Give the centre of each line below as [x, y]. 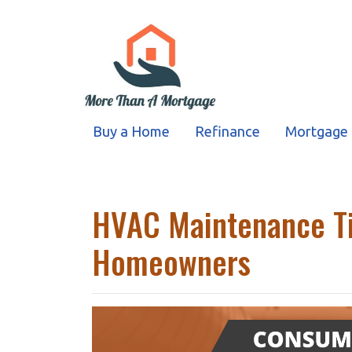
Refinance [227, 131]
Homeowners [171, 262]
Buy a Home [131, 131]
